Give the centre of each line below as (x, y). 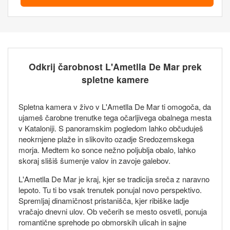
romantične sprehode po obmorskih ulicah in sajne (102, 222)
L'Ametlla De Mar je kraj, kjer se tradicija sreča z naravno (114, 179)
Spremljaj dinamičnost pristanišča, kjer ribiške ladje (104, 200)
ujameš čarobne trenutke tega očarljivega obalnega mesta (115, 117)
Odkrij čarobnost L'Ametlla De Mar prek (115, 66)
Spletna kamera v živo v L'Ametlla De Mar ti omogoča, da (115, 106)
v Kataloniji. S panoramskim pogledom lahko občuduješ (111, 128)
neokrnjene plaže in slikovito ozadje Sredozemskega (106, 139)
